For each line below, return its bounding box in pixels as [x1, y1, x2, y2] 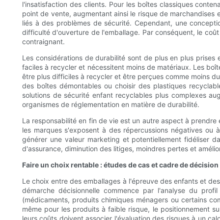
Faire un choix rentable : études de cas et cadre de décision [22, 160, 219, 169]
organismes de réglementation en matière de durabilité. [22, 100, 199, 109]
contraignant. [22, 37, 65, 46]
